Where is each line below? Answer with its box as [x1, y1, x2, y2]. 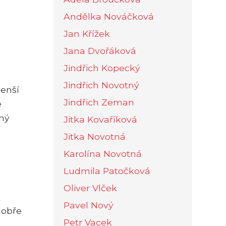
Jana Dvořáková [64, 45, 136, 56]
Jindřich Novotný [64, 79, 139, 90]
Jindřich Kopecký [64, 62, 140, 73]
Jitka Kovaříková [64, 114, 137, 125]
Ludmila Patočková [64, 165, 150, 176]
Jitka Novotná [64, 131, 126, 142]
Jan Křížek [64, 28, 110, 39]
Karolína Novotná [64, 148, 142, 159]
